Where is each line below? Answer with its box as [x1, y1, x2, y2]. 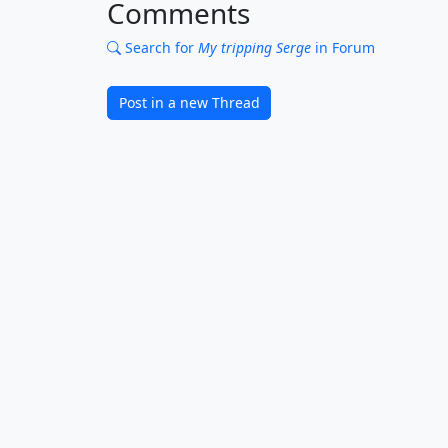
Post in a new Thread [118, 93, 260, 113]
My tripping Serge [198, 38, 311, 57]
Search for [121, 38, 198, 57]
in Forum [311, 38, 375, 57]
